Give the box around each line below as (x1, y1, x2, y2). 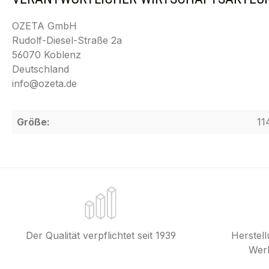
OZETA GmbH (12, 20, 77, 32)
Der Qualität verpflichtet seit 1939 (26, 229, 176, 241)
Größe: (17, 116, 50, 128)
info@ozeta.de (12, 77, 77, 89)
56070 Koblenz (12, 49, 81, 61)
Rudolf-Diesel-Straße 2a (12, 34, 122, 46)
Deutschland (12, 63, 69, 75)
